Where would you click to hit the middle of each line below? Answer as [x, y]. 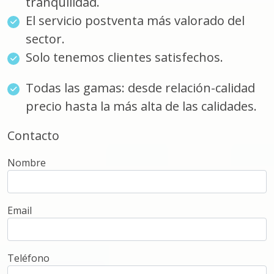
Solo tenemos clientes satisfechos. [124, 57]
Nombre [27, 163]
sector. [45, 39]
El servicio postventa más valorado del [135, 20]
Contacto [33, 135]
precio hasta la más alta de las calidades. [141, 106]
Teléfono [28, 258]
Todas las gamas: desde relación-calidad [140, 88]
